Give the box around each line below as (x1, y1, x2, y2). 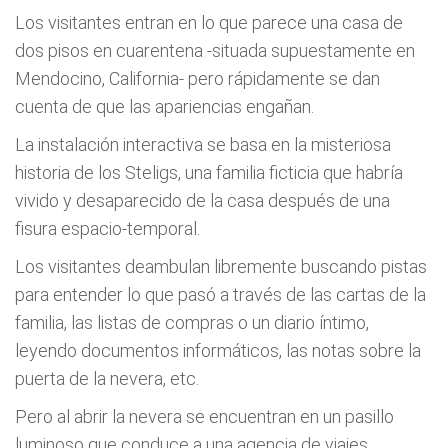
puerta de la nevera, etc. (15, 368, 199, 389)
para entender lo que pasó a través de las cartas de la (15, 284, 426, 305)
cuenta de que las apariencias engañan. (15, 96, 314, 117)
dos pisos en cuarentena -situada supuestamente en (15, 40, 415, 61)
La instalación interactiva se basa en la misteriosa (15, 134, 391, 155)
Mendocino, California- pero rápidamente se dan (15, 68, 380, 89)
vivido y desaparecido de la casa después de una (15, 190, 390, 211)
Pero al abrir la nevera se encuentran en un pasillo (15, 406, 394, 427)
